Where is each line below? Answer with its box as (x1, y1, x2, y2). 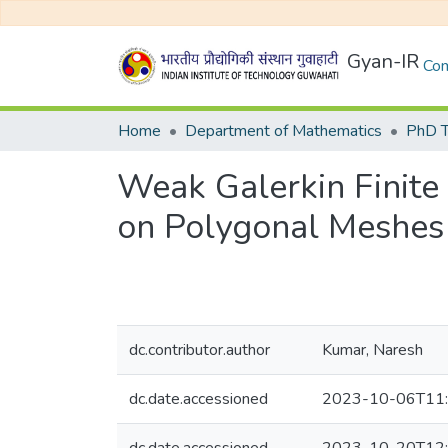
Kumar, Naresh (322, 339, 423, 361)
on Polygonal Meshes (117, 204, 444, 250)
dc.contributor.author (129, 339, 270, 361)
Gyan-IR (347, 48, 420, 75)
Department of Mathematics (185, 120, 382, 142)
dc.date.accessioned (129, 388, 268, 410)
